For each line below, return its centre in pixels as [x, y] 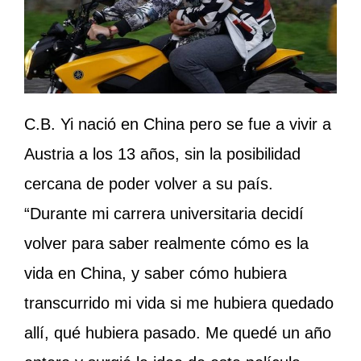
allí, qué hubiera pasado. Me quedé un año [178, 332]
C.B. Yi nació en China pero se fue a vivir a [178, 124]
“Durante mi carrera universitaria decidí [164, 213]
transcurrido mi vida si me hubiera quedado [179, 303]
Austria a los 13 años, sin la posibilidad [162, 154]
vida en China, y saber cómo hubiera [156, 273]
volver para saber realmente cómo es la [166, 243]
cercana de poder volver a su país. [149, 183]
